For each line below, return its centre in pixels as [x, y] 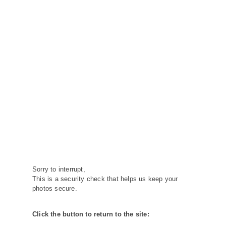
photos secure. [55, 188]
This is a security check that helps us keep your [105, 179]
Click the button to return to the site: [91, 214]
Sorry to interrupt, [59, 169]
